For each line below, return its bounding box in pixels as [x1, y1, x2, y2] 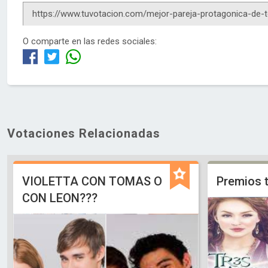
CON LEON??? [22, 191, 98, 205]
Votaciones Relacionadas [7, 126, 160, 141]
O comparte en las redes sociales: [23, 36, 157, 47]
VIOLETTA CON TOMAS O [22, 174, 162, 188]
